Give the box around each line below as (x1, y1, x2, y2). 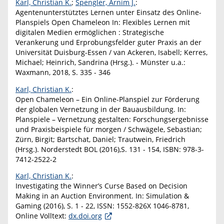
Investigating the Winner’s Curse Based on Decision (15, 181, 187, 191)
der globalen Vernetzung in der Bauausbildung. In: (15, 104, 186, 114)
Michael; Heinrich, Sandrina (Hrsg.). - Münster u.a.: (15, 57, 185, 67)
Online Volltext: (15, 211, 68, 221)
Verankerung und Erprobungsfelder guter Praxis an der (15, 37, 201, 47)
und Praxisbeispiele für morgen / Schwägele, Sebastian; (15, 124, 202, 134)
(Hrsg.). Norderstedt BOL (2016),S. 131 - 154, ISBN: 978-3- (15, 144, 204, 154)
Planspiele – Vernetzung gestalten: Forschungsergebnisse (15, 114, 208, 124)
